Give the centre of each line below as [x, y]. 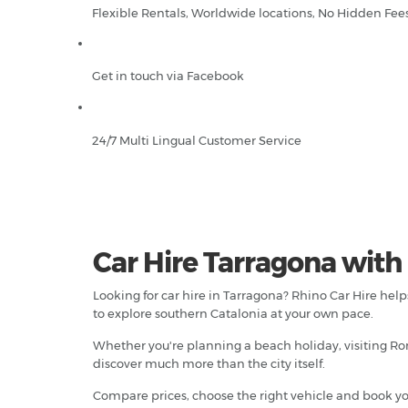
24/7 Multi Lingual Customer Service [197, 141]
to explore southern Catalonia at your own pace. [233, 314]
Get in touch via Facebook [168, 76]
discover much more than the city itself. [209, 364]
